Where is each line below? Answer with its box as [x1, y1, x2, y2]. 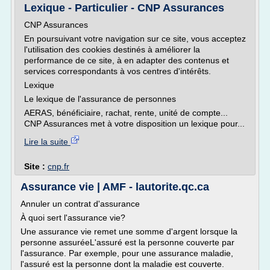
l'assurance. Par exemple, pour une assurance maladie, [20, 248, 233, 258]
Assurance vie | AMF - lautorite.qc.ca [20, 181, 209, 193]
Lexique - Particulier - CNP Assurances [24, 2, 224, 14]
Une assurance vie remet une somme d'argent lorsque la [20, 227, 237, 236]
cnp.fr [48, 162, 69, 171]
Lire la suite [24, 137, 71, 146]
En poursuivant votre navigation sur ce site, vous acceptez [24, 34, 246, 43]
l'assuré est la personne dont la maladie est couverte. [20, 259, 224, 269]
